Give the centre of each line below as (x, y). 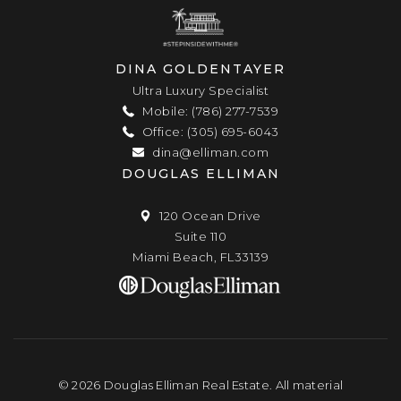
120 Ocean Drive (209, 215)
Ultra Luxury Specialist (200, 90)
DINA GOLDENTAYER (200, 68)
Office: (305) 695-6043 (209, 131)
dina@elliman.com (209, 152)
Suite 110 (200, 236)
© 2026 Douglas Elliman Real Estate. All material (200, 384)
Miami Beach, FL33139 (200, 256)
